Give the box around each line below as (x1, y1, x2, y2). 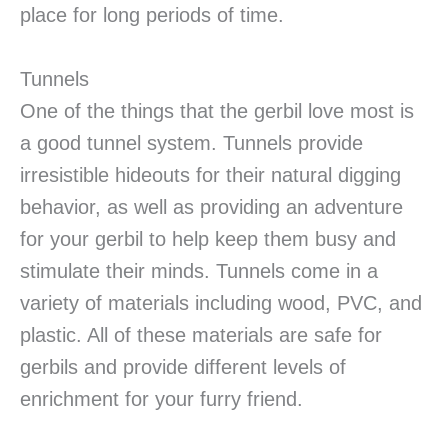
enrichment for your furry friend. (20, 388, 303, 411)
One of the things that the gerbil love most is (20, 100, 414, 123)
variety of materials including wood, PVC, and (20, 292, 422, 315)
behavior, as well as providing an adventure (20, 196, 403, 219)
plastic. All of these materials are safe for (20, 324, 382, 347)
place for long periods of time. (20, 4, 284, 27)
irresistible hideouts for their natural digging (20, 164, 401, 187)
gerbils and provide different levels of (20, 356, 346, 379)
